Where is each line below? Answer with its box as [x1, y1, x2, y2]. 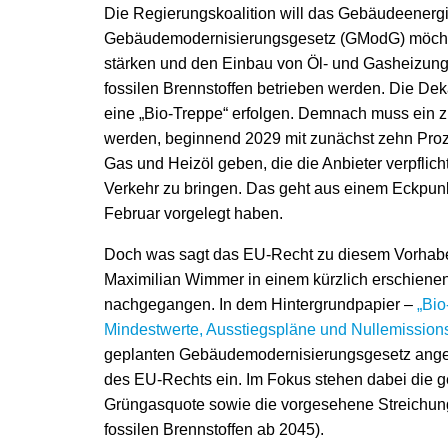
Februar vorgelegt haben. [104, 205, 283, 222]
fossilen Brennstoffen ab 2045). [104, 421, 324, 438]
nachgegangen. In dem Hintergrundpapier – [104, 296, 417, 313]
